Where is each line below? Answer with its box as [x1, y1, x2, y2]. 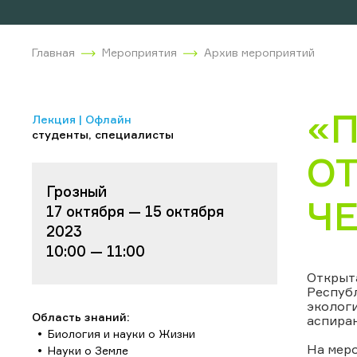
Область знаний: [32, 309, 130, 324]
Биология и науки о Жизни [48, 326, 195, 340]
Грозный [46, 182, 107, 200]
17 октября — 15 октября [46, 202, 224, 220]
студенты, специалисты [32, 127, 174, 141]
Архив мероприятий [204, 45, 315, 59]
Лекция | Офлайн [32, 112, 131, 126]
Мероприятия [102, 45, 177, 59]
